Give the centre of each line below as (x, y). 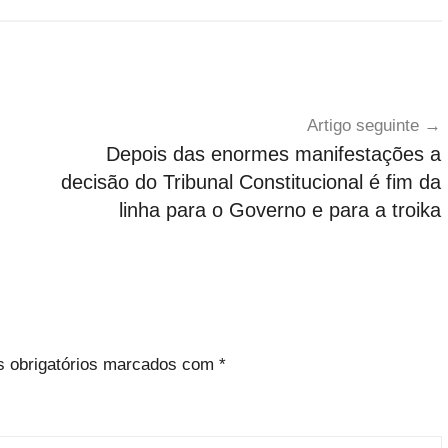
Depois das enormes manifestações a (273, 154)
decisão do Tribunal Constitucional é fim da (250, 182)
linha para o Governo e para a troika (279, 210)
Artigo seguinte (362, 126)
